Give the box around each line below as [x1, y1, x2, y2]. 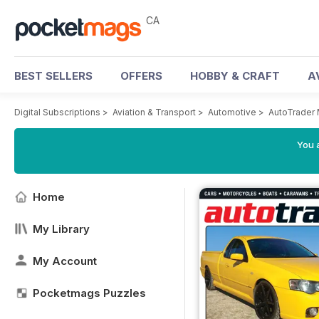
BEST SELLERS [14, 69, 93, 83]
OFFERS [120, 69, 162, 83]
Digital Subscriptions [14, 107, 100, 117]
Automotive [208, 107, 256, 117]
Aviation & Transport [113, 107, 196, 117]
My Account [33, 254, 97, 268]
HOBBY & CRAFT [190, 69, 280, 83]
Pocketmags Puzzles [33, 286, 146, 300]
